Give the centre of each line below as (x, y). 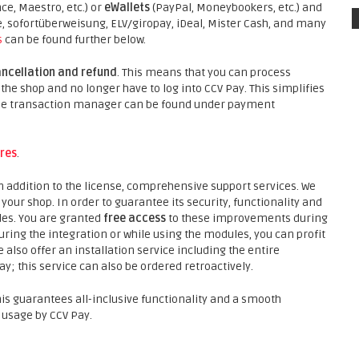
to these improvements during (247, 218)
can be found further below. (74, 40)
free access (135, 218)
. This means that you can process (204, 73)
